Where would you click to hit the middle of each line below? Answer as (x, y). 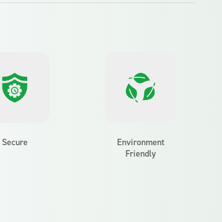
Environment (140, 142)
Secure (15, 142)
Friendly (140, 154)
